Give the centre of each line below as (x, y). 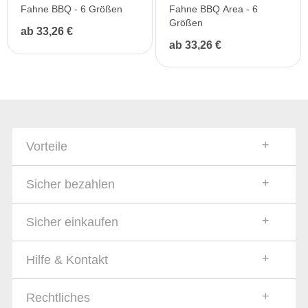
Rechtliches (58, 297)
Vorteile (47, 146)
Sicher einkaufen (72, 222)
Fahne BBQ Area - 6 (213, 9)
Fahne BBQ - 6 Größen (71, 9)
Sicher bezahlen (70, 184)
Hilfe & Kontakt (67, 260)
